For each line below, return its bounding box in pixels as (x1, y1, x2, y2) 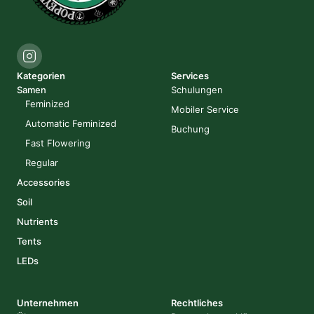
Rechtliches (171, 297, 223, 308)
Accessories (17, 177, 70, 188)
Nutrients (17, 216, 58, 227)
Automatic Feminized (25, 118, 116, 129)
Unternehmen (17, 297, 78, 308)
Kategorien (17, 70, 65, 81)
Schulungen (171, 84, 223, 95)
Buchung (171, 123, 210, 135)
